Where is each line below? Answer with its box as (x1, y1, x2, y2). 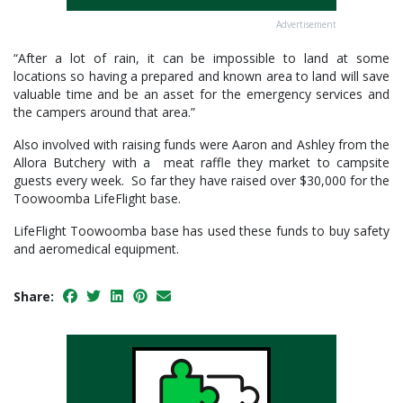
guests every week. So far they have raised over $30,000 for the (13, 172, 390, 190)
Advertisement (276, 18, 336, 31)
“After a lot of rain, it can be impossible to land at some (13, 49, 390, 67)
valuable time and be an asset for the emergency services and (13, 85, 390, 103)
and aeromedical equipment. (13, 240, 179, 258)
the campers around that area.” (13, 103, 195, 121)
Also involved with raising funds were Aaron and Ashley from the (13, 136, 390, 154)
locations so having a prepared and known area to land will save (13, 67, 390, 85)
